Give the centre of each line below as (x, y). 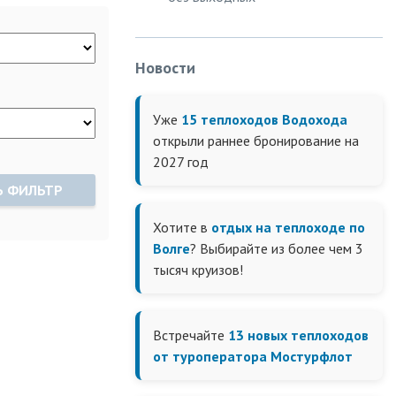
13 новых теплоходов (298, 335)
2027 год (181, 162)
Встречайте (190, 335)
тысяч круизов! (198, 270)
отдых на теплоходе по (288, 227)
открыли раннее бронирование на (256, 141)
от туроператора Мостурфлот (253, 356)
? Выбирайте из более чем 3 (277, 248)
